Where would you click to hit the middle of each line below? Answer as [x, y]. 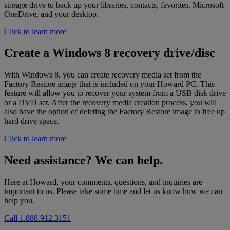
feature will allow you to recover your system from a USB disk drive [115, 93]
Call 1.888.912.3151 [37, 218]
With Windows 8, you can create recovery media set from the [103, 75]
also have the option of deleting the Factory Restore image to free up [114, 112]
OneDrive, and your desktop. [51, 14]
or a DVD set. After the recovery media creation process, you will [110, 103]
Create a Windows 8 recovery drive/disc [110, 53]
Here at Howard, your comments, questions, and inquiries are [103, 182]
